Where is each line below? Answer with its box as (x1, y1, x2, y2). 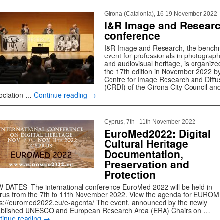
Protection (104, 167, 156, 182)
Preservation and (104, 157, 189, 171)
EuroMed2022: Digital (104, 126, 211, 140)
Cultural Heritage (104, 136, 188, 151)
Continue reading (34, 90, 89, 100)
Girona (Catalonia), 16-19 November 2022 (104, 10, 217, 17)
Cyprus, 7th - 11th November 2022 (104, 118, 195, 125)
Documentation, (104, 146, 183, 161)
